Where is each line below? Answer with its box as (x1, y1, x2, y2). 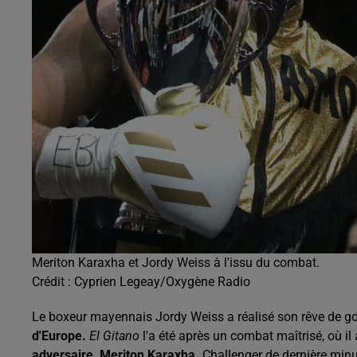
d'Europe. (32, 328, 86, 343)
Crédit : (32, 273, 74, 289)
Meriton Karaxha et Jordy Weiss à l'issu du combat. (32, 254, 320, 270)
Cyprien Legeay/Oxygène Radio (74, 273, 250, 289)
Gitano (103, 328, 143, 343)
